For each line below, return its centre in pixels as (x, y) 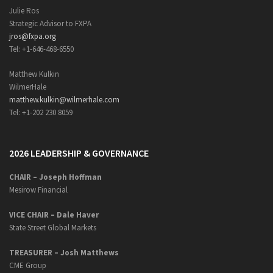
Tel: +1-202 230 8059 (41, 112)
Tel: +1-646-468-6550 (41, 49)
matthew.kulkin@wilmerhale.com (64, 100)
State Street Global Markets (53, 228)
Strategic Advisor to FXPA (50, 23)
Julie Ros (24, 11)
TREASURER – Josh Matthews (64, 253)
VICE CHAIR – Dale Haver (54, 215)
